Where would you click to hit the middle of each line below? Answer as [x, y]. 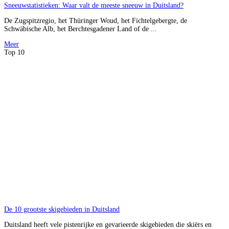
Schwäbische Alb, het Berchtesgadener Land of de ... [81, 29]
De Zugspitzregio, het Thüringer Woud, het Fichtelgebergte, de [96, 20]
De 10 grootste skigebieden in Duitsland [62, 210]
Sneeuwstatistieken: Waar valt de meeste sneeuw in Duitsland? [94, 5]
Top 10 [14, 52]
